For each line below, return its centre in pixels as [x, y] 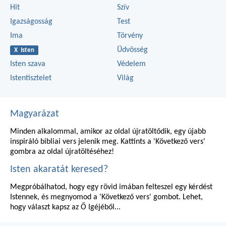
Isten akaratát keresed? [59, 169]
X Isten [24, 50]
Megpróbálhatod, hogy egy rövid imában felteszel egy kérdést [111, 187]
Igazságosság [31, 21]
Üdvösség [132, 50]
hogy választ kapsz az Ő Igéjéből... [65, 207]
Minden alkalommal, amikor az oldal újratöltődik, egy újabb [108, 131]
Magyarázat [35, 114]
